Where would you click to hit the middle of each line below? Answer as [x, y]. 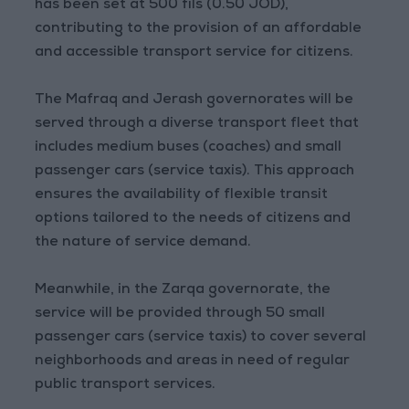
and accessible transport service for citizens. [194, 53]
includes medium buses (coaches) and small [189, 148]
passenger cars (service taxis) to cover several [201, 338]
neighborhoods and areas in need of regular [193, 362]
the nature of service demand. [143, 243]
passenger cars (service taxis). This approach [195, 172]
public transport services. [126, 386]
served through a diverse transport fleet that [197, 125]
